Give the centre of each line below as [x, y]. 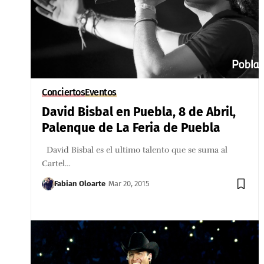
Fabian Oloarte [80, 183]
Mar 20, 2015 [129, 183]
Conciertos [64, 92]
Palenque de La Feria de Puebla [131, 128]
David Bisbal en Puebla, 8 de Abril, [139, 112]
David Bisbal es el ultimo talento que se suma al [135, 150]
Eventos [101, 92]
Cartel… [57, 163]
